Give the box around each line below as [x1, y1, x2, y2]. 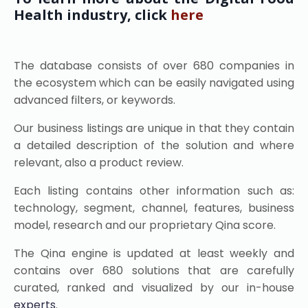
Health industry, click [14, 5, 170, 24]
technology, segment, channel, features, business [14, 199, 294, 216]
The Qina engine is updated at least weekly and [14, 245, 294, 261]
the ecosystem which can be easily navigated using [14, 74, 294, 91]
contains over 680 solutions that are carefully [14, 262, 294, 278]
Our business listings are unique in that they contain [14, 120, 294, 136]
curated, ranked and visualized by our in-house [14, 279, 294, 296]
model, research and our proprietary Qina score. [14, 217, 278, 233]
